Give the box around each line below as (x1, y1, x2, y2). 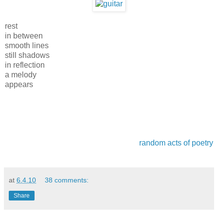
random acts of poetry (139, 139, 213, 147)
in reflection (5, 61, 45, 70)
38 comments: (45, 176, 89, 184)
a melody (5, 71, 36, 79)
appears (5, 80, 33, 89)
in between (5, 32, 43, 40)
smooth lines (5, 41, 49, 50)
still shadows (5, 51, 50, 60)
